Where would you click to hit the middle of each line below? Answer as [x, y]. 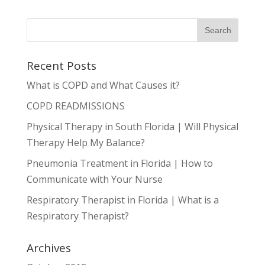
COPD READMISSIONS [75, 106]
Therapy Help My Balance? [85, 143]
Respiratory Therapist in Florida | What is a [122, 200]
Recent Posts [61, 66]
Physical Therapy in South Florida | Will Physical [132, 127]
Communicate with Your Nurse [94, 179]
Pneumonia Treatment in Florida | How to [119, 163]
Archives [49, 248]
